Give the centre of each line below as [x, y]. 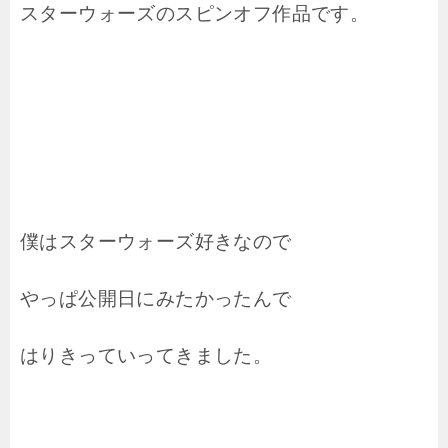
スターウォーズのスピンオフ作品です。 [195, 14]
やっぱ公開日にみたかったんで [156, 299]
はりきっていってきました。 [146, 356]
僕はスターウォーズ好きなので [156, 242]
